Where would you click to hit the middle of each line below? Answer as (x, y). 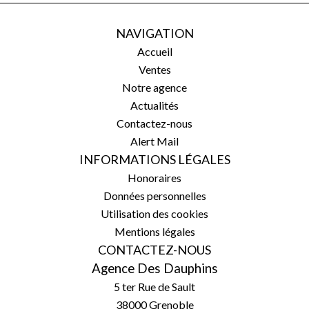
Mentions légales (154, 231)
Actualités (154, 105)
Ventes (154, 69)
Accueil (154, 51)
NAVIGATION (154, 33)
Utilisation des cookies (154, 213)
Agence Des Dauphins (154, 268)
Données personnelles (154, 196)
